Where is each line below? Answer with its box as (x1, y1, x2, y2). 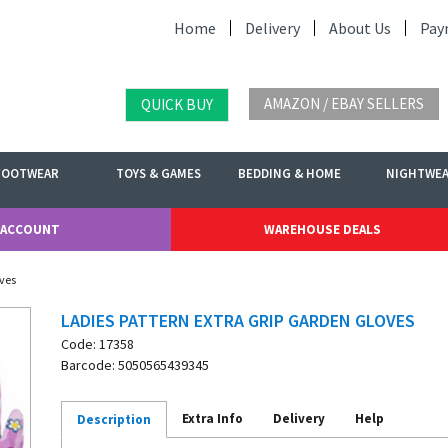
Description (77, 411, 151, 428)
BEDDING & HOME (238, 165, 342, 182)
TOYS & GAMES (115, 165, 201, 182)
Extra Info (182, 410, 243, 427)
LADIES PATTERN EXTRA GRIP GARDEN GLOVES (61, 309, 415, 332)
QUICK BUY (141, 95, 213, 114)
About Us (329, 18, 391, 38)
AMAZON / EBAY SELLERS (264, 94, 424, 113)
